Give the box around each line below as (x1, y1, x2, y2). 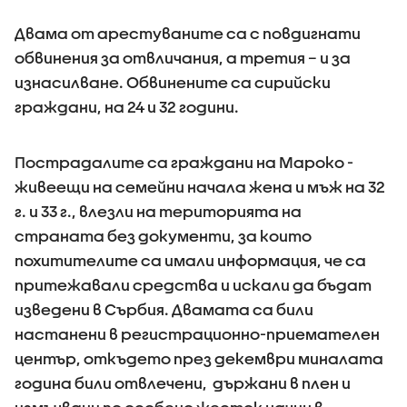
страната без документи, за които (15, 226, 312, 244)
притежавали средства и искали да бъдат (15, 275, 372, 293)
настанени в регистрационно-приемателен (15, 324, 380, 342)
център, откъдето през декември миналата (15, 349, 383, 367)
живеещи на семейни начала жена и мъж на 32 (15, 177, 385, 195)
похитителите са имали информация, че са (15, 251, 366, 269)
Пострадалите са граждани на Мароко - (15, 153, 353, 171)
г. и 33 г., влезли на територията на (15, 202, 302, 220)
